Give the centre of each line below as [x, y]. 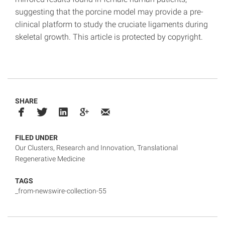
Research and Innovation [95, 147]
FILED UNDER [36, 137]
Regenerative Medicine [50, 158]
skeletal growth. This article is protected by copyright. [109, 37]
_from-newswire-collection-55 [61, 191]
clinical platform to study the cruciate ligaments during [111, 25]
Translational [157, 147]
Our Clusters [34, 147]
